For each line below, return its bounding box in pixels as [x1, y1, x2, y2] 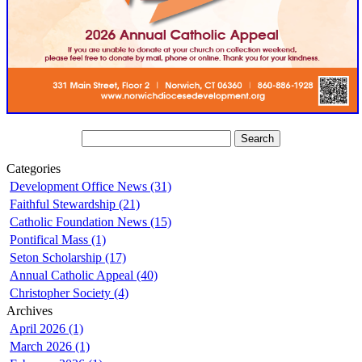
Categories [6, 162, 61, 176]
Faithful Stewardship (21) [10, 197, 140, 212]
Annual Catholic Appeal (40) [10, 268, 158, 283]
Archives [6, 304, 53, 318]
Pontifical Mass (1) [10, 233, 106, 247]
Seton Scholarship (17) [10, 250, 126, 265]
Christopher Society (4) [10, 286, 128, 301]
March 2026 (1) [10, 339, 90, 354]
